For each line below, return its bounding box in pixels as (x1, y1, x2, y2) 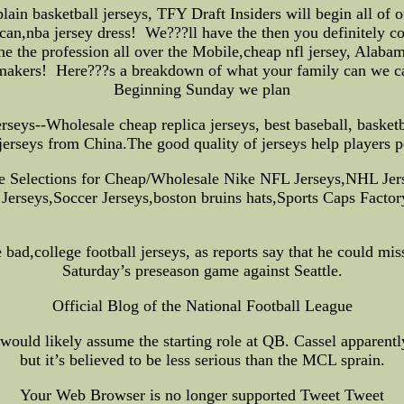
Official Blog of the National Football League (51, 296, 353, 315)
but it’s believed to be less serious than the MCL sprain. (19, 350, 385, 369)
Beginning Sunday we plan (114, 79, 290, 98)
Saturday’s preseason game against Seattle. (61, 261, 343, 280)
